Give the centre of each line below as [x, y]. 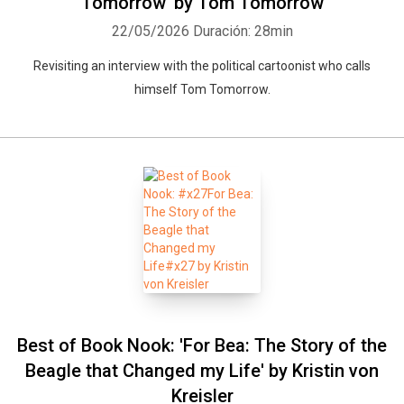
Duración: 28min [243, 31]
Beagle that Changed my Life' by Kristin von [202, 371]
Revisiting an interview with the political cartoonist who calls [202, 66]
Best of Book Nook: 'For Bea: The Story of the [202, 345]
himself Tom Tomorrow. [202, 89]
